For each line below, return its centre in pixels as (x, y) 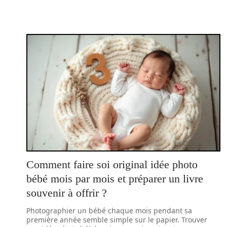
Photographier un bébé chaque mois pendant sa (109, 211)
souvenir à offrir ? (67, 193)
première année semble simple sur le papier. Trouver (117, 220)
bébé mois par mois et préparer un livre (115, 179)
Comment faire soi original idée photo (112, 164)
